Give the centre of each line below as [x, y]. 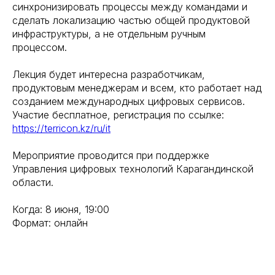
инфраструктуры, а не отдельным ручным [109, 34]
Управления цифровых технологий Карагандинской [133, 169]
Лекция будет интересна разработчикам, [109, 74]
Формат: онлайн [50, 223]
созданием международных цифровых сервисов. [129, 101]
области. [33, 182]
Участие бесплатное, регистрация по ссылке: [118, 115]
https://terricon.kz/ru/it [61, 128]
